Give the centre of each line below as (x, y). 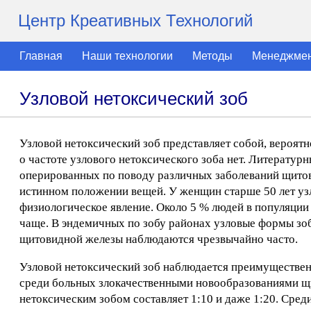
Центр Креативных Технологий (135, 20)
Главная (41, 56)
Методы (212, 56)
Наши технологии (127, 56)
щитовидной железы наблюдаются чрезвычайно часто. (159, 239)
